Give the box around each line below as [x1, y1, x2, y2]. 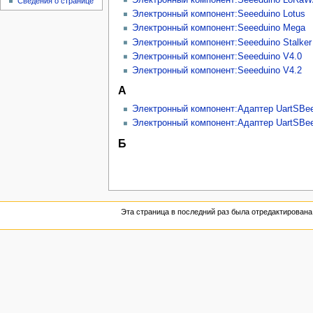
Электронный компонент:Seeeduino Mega [131, 23, 305, 34]
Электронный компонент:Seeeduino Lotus [131, 8, 305, 19]
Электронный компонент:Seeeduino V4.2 [131, 66, 302, 76]
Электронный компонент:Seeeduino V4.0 [131, 51, 302, 61]
